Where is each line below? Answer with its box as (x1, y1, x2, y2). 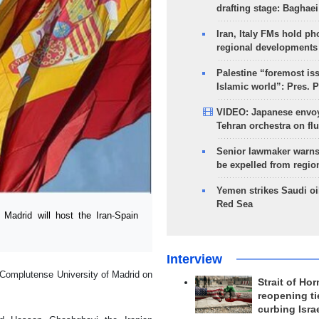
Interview (166, 252, 222, 266)
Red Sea (216, 199, 253, 209)
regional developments (216, 42, 318, 53)
